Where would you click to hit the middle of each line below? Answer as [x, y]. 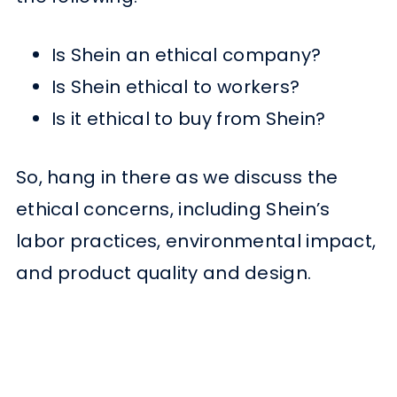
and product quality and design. [163, 273]
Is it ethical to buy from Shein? [188, 119]
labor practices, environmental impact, [196, 241]
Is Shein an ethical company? [186, 55]
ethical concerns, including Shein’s [173, 210]
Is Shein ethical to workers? [175, 87]
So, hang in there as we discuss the [177, 178]
